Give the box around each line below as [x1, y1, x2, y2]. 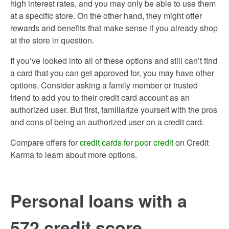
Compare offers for [10, 136, 80, 148]
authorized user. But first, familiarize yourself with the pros [10, 104, 217, 116]
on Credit [173, 136, 209, 148]
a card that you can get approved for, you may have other [10, 67, 214, 79]
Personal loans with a [10, 188, 187, 213]
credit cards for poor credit [80, 136, 173, 148]
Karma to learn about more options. [10, 149, 137, 161]
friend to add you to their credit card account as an [10, 91, 190, 103]
